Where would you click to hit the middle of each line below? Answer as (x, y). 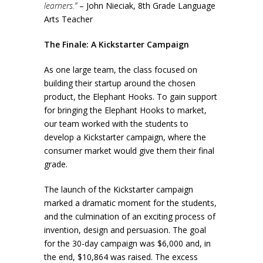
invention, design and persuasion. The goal (125, 230)
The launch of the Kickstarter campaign (118, 190)
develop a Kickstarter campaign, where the (125, 137)
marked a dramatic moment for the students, (130, 203)
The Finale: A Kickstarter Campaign (116, 45)
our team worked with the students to (116, 124)
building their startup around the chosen (119, 83)
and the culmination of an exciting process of (129, 217)
